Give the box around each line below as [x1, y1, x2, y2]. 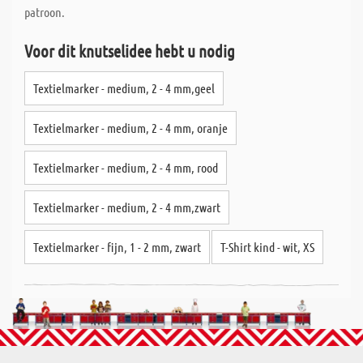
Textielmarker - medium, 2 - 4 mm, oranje [33, 120, 228, 135]
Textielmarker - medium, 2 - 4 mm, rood [33, 160, 218, 175]
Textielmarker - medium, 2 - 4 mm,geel [33, 80, 215, 96]
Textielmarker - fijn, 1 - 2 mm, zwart [33, 239, 201, 254]
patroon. [24, 4, 65, 19]
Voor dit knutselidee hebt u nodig [24, 41, 235, 61]
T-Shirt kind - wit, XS [220, 239, 314, 254]
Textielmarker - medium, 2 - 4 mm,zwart [33, 199, 220, 215]
